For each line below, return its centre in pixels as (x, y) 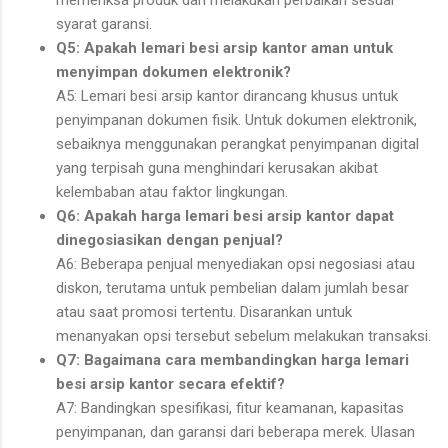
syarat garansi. (104, 24)
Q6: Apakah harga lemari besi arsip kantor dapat (225, 216)
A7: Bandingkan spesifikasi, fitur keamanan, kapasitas (230, 408)
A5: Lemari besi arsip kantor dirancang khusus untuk (227, 96)
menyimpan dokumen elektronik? (173, 72)
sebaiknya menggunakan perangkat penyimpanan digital (237, 144)
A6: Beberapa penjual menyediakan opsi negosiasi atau (235, 264)
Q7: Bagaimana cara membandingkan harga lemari (232, 360)
